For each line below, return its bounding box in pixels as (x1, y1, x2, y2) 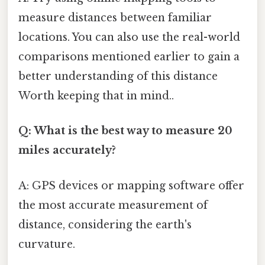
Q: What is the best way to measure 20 (18, 124, 232, 138)
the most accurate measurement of (18, 198, 208, 212)
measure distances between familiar (18, 11, 212, 25)
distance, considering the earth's (18, 218, 192, 231)
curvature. (18, 237, 75, 251)
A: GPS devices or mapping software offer (18, 179, 244, 192)
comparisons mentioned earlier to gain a (18, 50, 240, 64)
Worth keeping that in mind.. (18, 89, 174, 103)
